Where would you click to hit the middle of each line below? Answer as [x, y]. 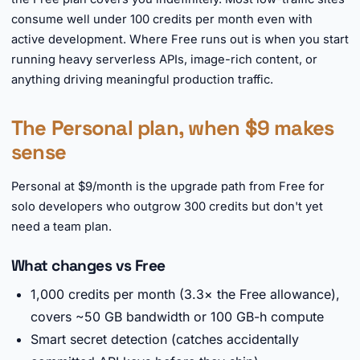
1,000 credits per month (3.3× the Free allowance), [185, 294]
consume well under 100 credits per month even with [162, 19]
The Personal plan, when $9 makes [173, 128]
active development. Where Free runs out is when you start [180, 39]
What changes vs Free [88, 266]
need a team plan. [61, 227]
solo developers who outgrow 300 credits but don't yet [167, 207]
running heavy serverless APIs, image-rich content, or [164, 59]
